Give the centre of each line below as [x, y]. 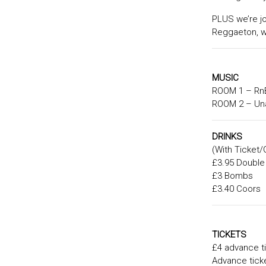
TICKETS [230, 235]
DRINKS [227, 137]
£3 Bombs [232, 176]
